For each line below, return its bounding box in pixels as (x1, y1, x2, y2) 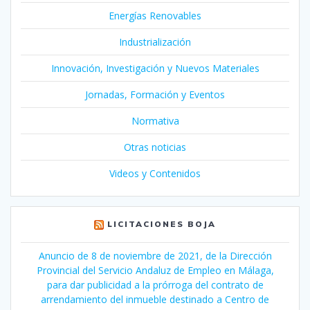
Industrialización (119, 35, 191, 48)
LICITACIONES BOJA (107, 218, 216, 229)
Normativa (131, 113, 179, 127)
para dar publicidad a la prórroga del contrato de (46, 277, 264, 291)
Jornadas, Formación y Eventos (85, 87, 225, 101)
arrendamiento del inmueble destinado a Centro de (41, 292, 269, 306)
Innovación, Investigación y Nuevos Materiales (51, 61, 259, 75)
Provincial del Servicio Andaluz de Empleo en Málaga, (36, 263, 274, 277)
